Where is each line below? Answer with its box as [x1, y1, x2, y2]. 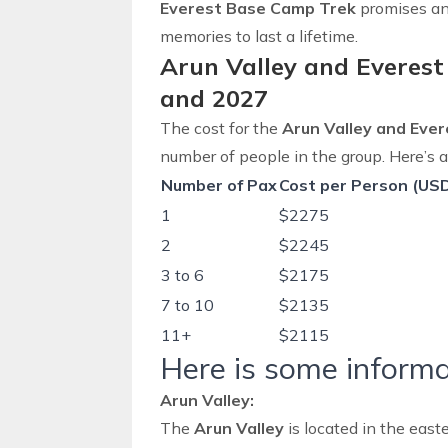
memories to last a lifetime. [160, 26, 358, 46]
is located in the [284, 418, 409, 438]
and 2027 [160, 83, 268, 113]
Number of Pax [161, 175, 277, 195]
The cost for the [160, 118, 282, 138]
